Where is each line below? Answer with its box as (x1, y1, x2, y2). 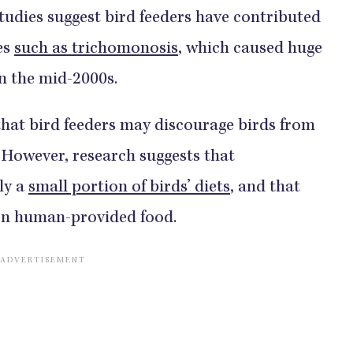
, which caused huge (178, 41, 322, 58)
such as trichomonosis (14, 41, 178, 58)
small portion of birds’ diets (28, 180, 230, 197)
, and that (230, 180, 300, 197)
